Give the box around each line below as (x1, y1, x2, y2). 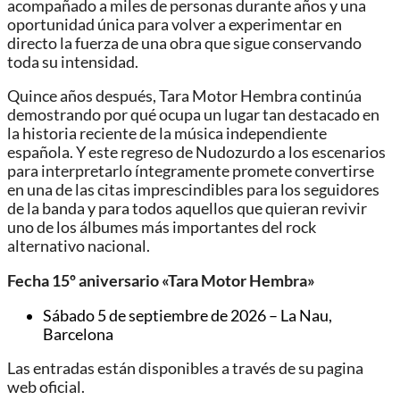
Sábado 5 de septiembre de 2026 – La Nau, (43, 305, 332, 325)
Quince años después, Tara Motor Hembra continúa (7, 87, 362, 106)
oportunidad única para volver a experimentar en (7, 14, 342, 34)
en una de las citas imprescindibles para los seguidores (7, 180, 379, 200)
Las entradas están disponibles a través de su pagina (7, 359, 363, 379)
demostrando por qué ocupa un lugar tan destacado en (7, 105, 379, 125)
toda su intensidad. (7, 52, 138, 71)
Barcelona (43, 324, 113, 344)
